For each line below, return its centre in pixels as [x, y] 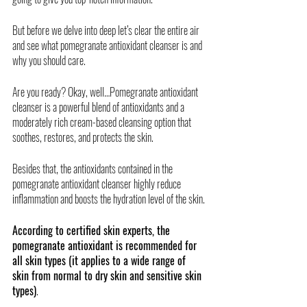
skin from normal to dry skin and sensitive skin [108, 275]
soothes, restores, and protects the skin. [84, 137]
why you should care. [50, 60]
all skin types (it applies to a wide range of [100, 260]
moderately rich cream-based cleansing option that [103, 122]
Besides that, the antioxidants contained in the [94, 168]
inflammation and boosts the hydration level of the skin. [110, 198]
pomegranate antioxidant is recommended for [106, 245]
